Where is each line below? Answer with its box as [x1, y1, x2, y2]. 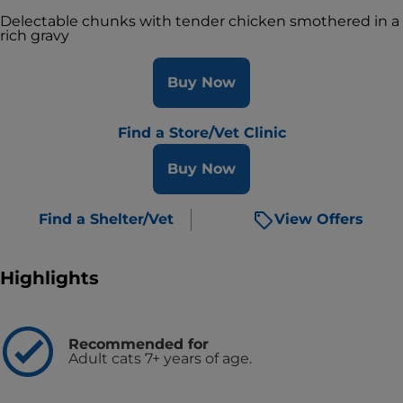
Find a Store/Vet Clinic [117, 124, 286, 141]
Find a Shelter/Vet [39, 210, 174, 228]
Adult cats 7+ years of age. [68, 349, 252, 367]
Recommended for [68, 335, 209, 353]
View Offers [274, 210, 363, 228]
